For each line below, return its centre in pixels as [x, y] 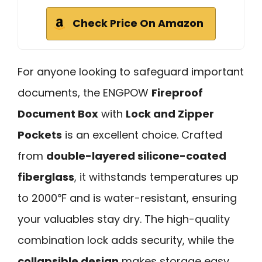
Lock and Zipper [170, 114]
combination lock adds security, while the [126, 240]
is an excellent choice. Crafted [142, 135]
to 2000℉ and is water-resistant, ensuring [127, 198]
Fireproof [177, 93]
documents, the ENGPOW [85, 93]
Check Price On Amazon [138, 24]
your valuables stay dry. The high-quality [124, 219]
